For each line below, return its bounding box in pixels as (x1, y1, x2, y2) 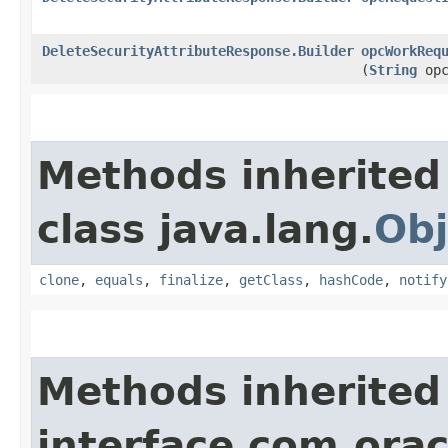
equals (95, 271, 143, 288)
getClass (239, 271, 303, 288)
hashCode (319, 271, 383, 288)
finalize (159, 271, 223, 288)
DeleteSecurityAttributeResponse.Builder (42, 42, 354, 59)
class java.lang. (37, 206, 374, 252)
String (369, 61, 417, 78)
